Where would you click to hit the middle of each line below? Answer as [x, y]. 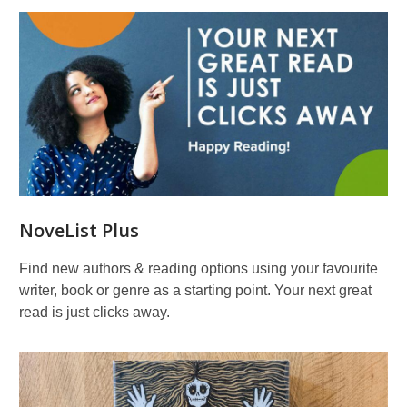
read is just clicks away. [94, 312]
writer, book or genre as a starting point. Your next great [195, 290]
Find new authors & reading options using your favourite [199, 268]
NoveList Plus [79, 230]
